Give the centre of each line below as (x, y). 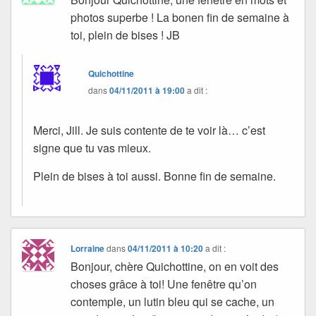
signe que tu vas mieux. (92, 147)
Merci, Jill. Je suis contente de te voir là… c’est (149, 130)
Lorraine (88, 248)
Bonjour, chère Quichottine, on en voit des (175, 266)
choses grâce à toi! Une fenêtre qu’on (164, 284)
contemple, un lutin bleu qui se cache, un (173, 301)
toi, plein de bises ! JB (126, 35)
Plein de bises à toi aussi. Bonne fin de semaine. (154, 176)
